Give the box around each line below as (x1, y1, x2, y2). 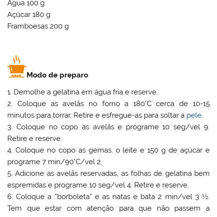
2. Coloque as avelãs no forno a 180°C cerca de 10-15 (7, 99, 210, 108)
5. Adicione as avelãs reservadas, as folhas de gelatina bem (7, 169, 210, 178)
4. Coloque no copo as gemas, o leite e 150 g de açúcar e (7, 146, 210, 155)
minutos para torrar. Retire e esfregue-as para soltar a (7, 111, 187, 120)
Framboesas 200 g (7, 22, 69, 31)
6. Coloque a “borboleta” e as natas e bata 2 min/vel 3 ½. (7, 192, 210, 201)
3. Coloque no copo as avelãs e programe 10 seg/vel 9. (7, 123, 210, 132)
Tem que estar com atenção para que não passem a (7, 204, 210, 213)
